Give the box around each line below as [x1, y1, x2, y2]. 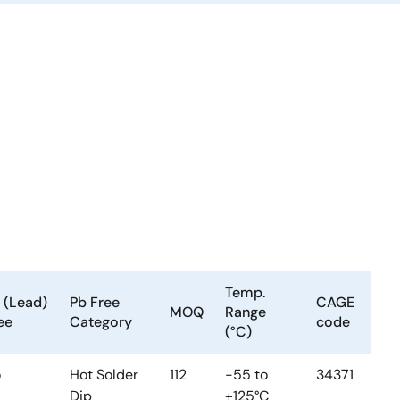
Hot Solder [70, 365, 138, 384]
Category [70, 312, 132, 331]
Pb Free [70, 293, 120, 312]
